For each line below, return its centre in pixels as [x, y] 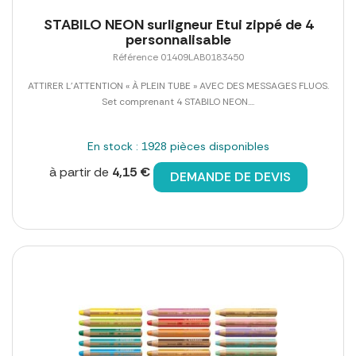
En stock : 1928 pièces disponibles [178, 146]
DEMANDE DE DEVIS [230, 176]
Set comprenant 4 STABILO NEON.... [178, 101]
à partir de [80, 172]
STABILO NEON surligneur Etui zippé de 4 [178, 24]
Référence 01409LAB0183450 [178, 57]
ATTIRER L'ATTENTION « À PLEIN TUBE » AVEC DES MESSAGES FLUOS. [178, 85]
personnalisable [178, 39]
